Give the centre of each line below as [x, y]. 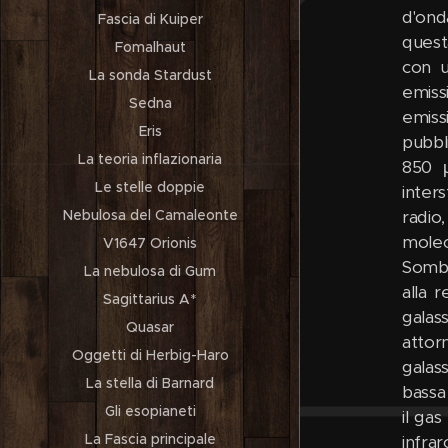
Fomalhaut [150, 47]
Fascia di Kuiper [150, 19]
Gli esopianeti [150, 411]
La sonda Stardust [150, 75]
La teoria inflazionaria [150, 159]
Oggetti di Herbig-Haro [150, 355]
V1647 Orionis [150, 243]
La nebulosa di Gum [150, 271]
